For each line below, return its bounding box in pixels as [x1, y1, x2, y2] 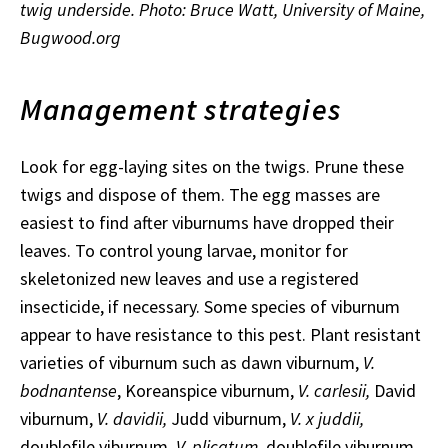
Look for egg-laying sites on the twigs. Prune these [20, 155, 404, 179]
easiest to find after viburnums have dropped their [20, 211, 394, 235]
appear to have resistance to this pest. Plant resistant [20, 323, 421, 347]
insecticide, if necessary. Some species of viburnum [20, 295, 400, 319]
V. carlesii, [298, 379, 370, 403]
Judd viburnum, [167, 407, 290, 431]
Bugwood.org [20, 26, 121, 50]
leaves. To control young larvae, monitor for [20, 239, 348, 263]
